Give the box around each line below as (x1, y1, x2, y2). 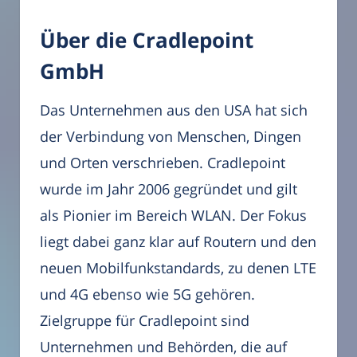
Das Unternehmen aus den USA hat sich (40, 100, 308, 120)
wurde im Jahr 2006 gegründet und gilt (40, 178, 297, 198)
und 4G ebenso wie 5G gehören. (40, 284, 255, 304)
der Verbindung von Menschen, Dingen (40, 126, 301, 146)
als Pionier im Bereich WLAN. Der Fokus (40, 205, 307, 225)
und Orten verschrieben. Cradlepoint (40, 152, 285, 172)
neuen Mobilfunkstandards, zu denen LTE (40, 257, 316, 277)
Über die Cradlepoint (40, 25, 253, 54)
